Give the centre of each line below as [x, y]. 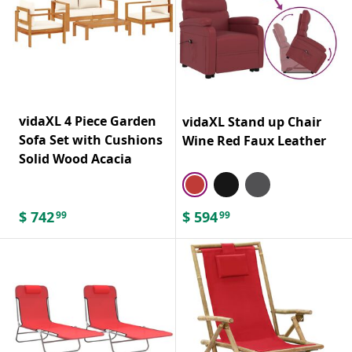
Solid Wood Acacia [75, 158]
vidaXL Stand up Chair [252, 121]
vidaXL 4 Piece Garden [88, 121]
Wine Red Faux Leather [254, 140]
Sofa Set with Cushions [91, 139]
